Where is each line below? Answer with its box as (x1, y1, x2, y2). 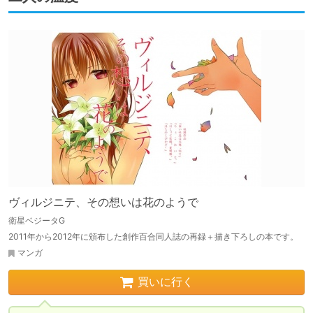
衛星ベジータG (8, 215, 65, 226)
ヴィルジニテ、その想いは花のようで (8, 196, 198, 210)
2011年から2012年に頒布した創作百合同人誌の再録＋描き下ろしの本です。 (8, 231, 298, 242)
